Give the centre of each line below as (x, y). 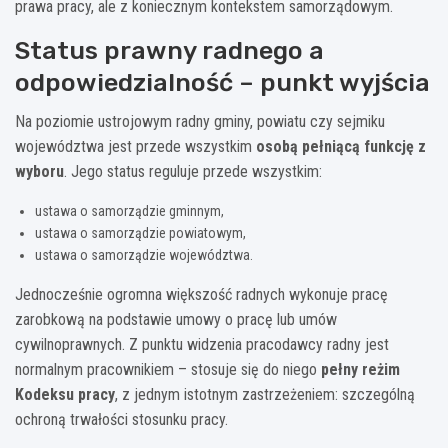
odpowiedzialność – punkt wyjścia (222, 82)
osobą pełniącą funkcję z (341, 146)
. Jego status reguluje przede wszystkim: (193, 171)
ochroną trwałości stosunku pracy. (121, 419)
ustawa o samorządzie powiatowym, (140, 232)
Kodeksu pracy (65, 394)
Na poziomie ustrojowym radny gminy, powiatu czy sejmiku (200, 121)
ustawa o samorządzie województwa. (144, 254)
